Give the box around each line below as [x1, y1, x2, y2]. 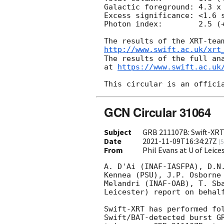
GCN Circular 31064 [104, 103, 211, 121]
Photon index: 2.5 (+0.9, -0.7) [104, 19, 162, 29]
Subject [104, 127, 131, 137]
